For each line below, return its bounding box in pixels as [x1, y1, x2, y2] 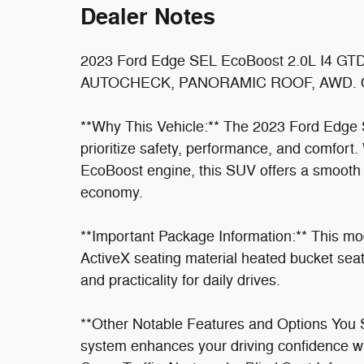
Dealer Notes [80, 2, 215, 32]
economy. [80, 183, 143, 201]
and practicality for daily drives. [80, 271, 280, 289]
